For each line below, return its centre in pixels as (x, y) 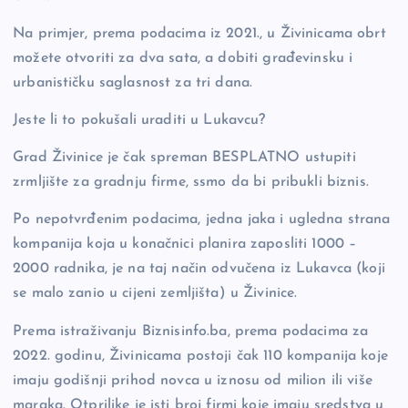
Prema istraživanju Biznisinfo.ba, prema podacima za (191, 331)
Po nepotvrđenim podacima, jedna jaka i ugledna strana (202, 220)
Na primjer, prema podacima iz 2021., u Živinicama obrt (199, 34)
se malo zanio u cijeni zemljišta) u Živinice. (155, 294)
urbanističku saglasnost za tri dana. (135, 83)
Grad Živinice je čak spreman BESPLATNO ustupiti (184, 158)
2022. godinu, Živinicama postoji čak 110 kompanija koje (200, 356)
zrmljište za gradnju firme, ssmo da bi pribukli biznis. (191, 183)
